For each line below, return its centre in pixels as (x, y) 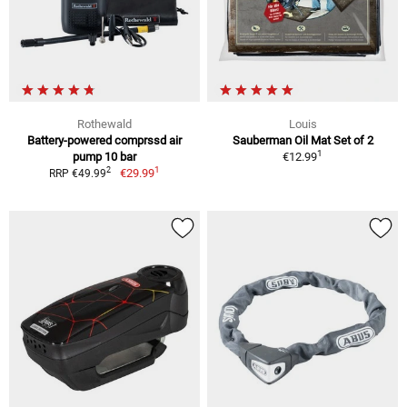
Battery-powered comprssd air (104, 140)
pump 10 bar (104, 156)
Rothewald (104, 124)
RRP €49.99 (78, 173)
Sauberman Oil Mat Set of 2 (303, 140)
